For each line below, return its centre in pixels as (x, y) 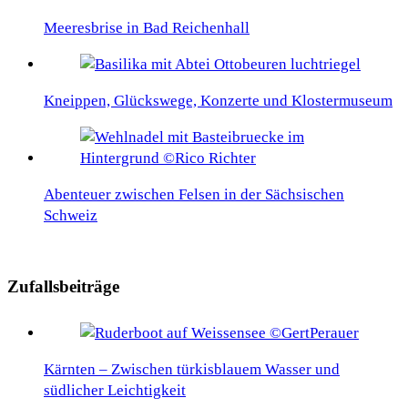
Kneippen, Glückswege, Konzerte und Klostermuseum (218, 100)
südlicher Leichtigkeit (115, 390)
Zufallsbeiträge (63, 287)
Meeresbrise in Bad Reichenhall (147, 27)
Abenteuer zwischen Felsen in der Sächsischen (194, 194)
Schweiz (71, 215)
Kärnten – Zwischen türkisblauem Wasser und (192, 369)
